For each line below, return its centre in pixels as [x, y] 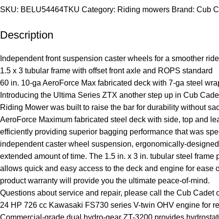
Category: [99, 9]
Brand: [184, 9]
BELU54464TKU [51, 9]
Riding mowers [143, 9]
